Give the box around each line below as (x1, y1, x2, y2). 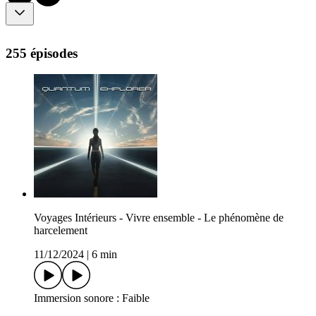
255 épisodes (6, 45, 78, 61)
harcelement (34, 224, 87, 237)
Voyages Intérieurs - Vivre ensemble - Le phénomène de (34, 212, 284, 224)
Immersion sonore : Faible (34, 292, 150, 305)
